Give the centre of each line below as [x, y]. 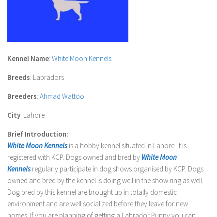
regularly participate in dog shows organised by [102, 169]
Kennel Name [28, 58]
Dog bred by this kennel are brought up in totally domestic [92, 192]
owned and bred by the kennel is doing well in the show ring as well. [105, 180]
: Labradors [47, 77]
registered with [29, 157]
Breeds [19, 77]
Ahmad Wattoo [62, 96]
